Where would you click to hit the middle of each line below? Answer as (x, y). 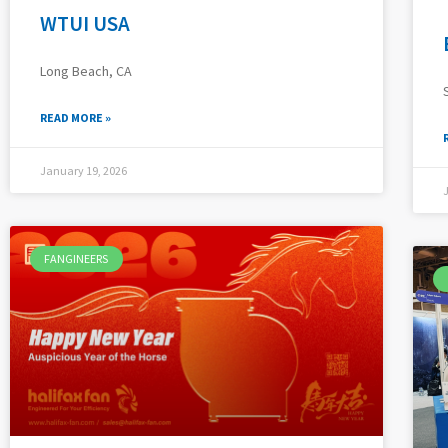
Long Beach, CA (86, 70)
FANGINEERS (76, 258)
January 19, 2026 (83, 170)
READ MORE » (75, 117)
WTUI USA (85, 23)
